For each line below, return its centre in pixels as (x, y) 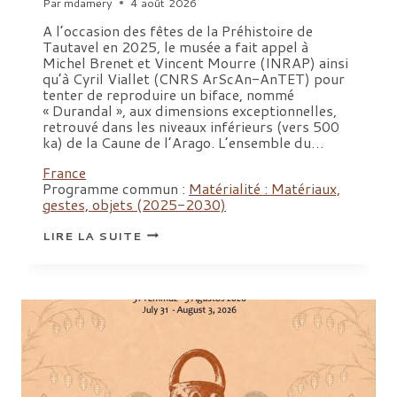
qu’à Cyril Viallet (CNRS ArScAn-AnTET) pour (194, 78)
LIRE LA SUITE (92, 235)
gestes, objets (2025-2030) (134, 204)
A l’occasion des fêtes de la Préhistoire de (178, 30)
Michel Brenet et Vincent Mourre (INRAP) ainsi (195, 62)
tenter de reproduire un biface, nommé (168, 94)
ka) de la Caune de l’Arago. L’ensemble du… (183, 142)
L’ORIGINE (175, 381)
